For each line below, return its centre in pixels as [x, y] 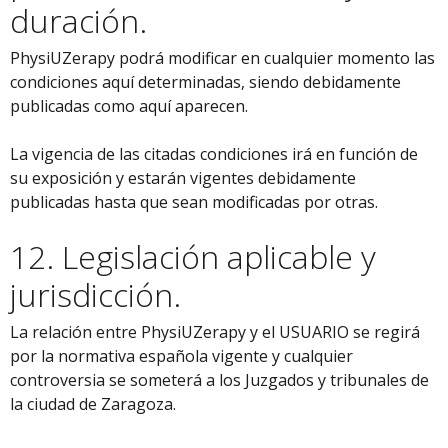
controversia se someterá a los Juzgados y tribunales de [219, 380]
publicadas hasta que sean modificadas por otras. [194, 202]
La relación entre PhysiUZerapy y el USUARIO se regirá [215, 332]
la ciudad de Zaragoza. [93, 404]
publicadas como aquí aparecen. [129, 106]
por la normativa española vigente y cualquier [181, 356]
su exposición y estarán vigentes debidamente [183, 178]
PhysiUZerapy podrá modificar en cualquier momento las [222, 58]
